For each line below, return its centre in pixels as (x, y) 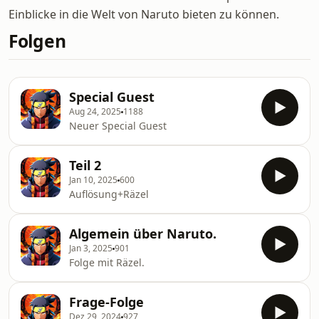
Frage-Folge (106, 302)
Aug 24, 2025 (95, 111)
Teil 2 (85, 165)
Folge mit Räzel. (107, 262)
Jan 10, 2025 (93, 180)
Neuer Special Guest (118, 126)
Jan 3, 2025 (91, 248)
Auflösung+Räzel (109, 194)
